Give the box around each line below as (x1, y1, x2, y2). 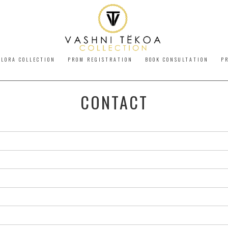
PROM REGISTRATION (67, 55, 133, 63)
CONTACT (80, 90, 148, 115)
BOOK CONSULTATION (145, 55, 209, 63)
